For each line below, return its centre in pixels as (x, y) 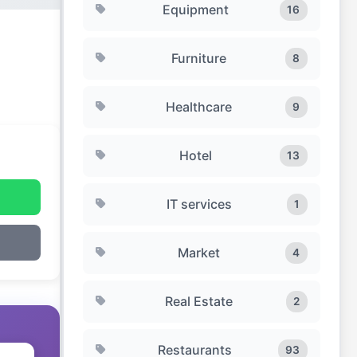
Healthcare (198, 106)
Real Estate (199, 301)
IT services (200, 204)
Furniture (198, 58)
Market (198, 252)
